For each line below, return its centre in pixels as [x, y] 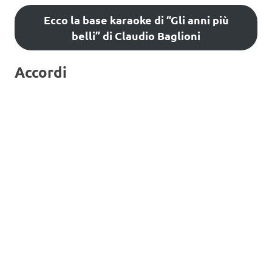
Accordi [41, 72]
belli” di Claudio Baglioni [136, 35]
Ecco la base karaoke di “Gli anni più [136, 19]
